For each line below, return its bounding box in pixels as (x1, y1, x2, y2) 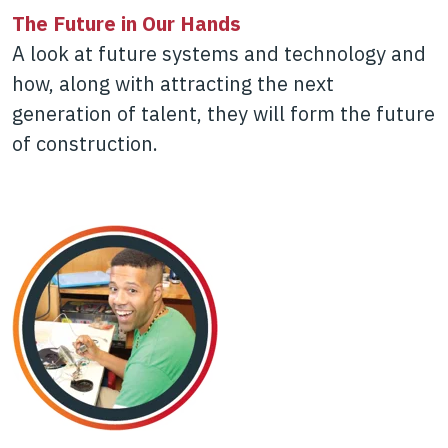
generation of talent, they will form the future (12, 99, 435, 127)
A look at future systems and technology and (12, 39, 426, 67)
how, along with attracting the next (12, 69, 334, 97)
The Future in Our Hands (12, 9, 241, 37)
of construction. (12, 129, 158, 157)
